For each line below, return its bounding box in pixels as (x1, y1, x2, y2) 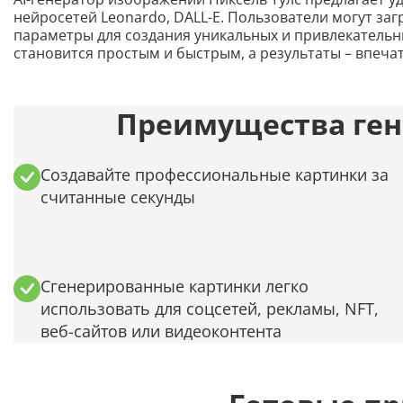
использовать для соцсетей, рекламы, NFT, (40, 297, 379, 319)
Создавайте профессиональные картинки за (40, 163, 389, 185)
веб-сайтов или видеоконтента (40, 319, 282, 342)
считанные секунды (40, 185, 195, 208)
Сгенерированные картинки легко (40, 274, 309, 297)
